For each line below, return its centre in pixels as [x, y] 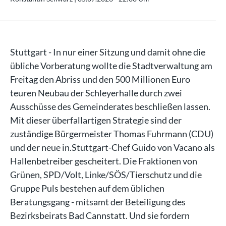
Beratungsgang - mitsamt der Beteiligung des [98, 202]
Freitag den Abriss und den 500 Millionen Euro [100, 79]
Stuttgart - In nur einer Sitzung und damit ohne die [108, 52]
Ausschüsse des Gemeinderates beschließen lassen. [110, 106]
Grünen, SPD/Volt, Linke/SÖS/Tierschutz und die [106, 175]
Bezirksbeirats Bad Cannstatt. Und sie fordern [100, 215]
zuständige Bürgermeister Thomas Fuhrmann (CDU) [112, 134]
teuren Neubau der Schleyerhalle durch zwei [96, 93]
